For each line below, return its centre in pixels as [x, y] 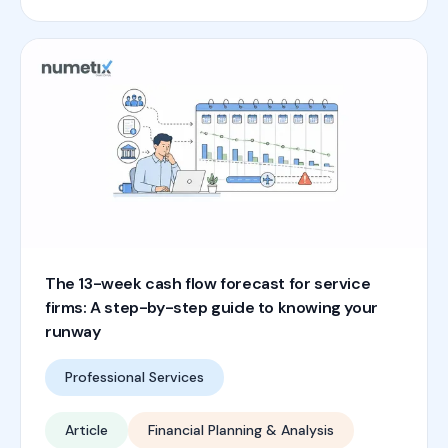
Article [86, 430]
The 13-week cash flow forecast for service [208, 284]
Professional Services [134, 377]
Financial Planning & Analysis [241, 430]
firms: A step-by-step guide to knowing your [211, 308]
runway [73, 332]
